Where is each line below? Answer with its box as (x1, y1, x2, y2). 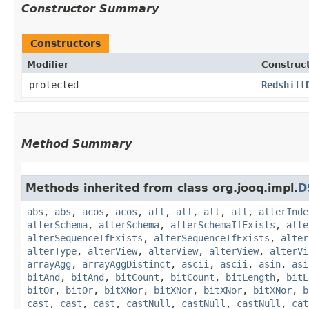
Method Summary (21, 137, 132, 150)
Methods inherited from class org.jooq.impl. (26, 181, 298, 195)
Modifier (27, 59, 68, 70)
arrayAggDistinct (82, 258, 170, 270)
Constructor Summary (21, 1, 159, 15)
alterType (27, 245, 77, 257)
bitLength (226, 271, 275, 283)
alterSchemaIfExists (170, 219, 275, 230)
